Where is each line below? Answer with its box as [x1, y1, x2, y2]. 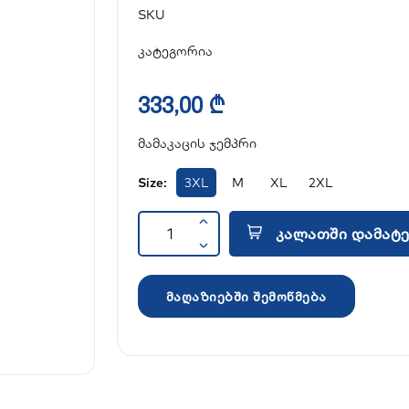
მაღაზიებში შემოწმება [165, 288, 327, 304]
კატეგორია [137, 43, 213, 59]
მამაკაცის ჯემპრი [137, 135, 257, 152]
